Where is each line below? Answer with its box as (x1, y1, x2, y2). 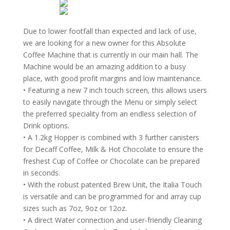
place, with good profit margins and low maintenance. (23, 73, 202, 83)
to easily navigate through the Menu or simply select (23, 97, 197, 107)
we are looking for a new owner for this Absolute (23, 38, 186, 48)
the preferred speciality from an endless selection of (23, 109, 196, 119)
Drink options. (23, 121, 69, 130)
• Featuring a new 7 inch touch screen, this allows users (23, 85, 207, 95)
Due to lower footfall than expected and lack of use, (23, 26, 197, 36)
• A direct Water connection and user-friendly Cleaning (23, 215, 202, 225)
